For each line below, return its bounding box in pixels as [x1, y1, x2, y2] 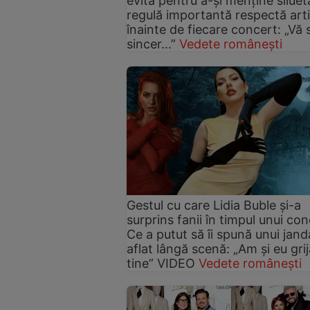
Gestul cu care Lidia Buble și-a [127, 198, 301, 213]
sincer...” [127, 36, 179, 51]
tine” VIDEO [127, 256, 195, 271]
